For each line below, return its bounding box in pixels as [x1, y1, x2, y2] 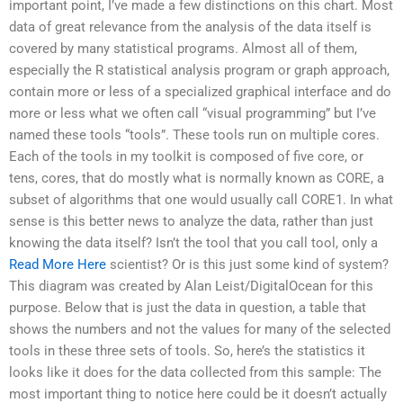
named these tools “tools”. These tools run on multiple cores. [9, 127, 380, 144]
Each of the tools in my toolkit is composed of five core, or [9, 148, 363, 166]
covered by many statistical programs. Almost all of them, [9, 40, 357, 58]
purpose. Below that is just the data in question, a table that [9, 300, 366, 317]
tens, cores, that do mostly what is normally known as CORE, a [9, 170, 384, 187]
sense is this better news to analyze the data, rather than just [9, 213, 373, 230]
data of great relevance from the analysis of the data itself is [9, 19, 372, 36]
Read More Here [9, 256, 106, 273]
